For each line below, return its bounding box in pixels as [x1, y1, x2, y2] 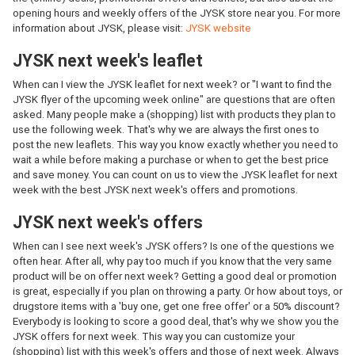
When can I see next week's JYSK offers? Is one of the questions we [13, 240, 334, 252]
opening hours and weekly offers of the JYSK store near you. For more [13, 7, 341, 19]
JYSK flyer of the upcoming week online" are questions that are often [13, 94, 335, 105]
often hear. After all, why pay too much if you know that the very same [13, 255, 332, 267]
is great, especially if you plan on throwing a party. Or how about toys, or [13, 285, 342, 297]
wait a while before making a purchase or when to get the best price [13, 154, 329, 166]
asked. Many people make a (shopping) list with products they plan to [13, 109, 336, 120]
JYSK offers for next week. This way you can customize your [13, 330, 295, 342]
